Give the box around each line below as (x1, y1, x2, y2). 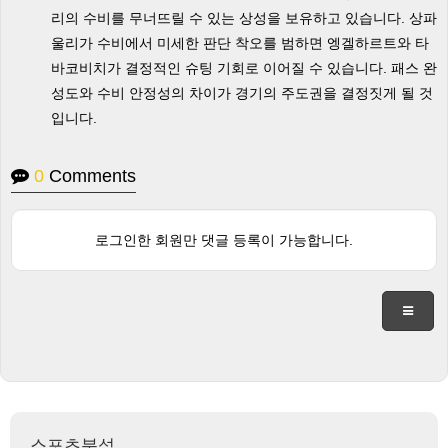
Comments (44, 166, 136, 186)
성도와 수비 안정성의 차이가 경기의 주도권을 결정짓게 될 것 (51, 85, 433, 101)
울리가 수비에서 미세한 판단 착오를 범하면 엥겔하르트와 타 (51, 35, 429, 51)
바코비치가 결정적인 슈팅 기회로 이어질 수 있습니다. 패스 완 (51, 60, 437, 76)
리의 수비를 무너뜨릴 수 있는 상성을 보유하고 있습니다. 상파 (51, 10, 437, 26)
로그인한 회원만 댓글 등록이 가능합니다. (95, 232, 353, 248)
